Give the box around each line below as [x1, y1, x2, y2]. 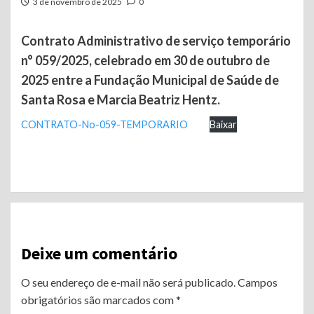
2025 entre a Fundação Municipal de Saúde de [21, 71, 279, 88]
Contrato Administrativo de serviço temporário [21, 32, 291, 48]
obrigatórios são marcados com [21, 292, 176, 306]
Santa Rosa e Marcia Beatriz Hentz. [21, 91, 220, 107]
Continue [20, 171, 106, 198]
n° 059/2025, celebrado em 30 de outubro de [21, 52, 270, 68]
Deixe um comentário [21, 242, 177, 264]
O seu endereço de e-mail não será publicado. [21, 275, 235, 289]
